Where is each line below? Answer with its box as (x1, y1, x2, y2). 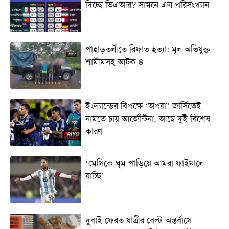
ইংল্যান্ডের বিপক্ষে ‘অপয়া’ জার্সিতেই (85, 100, 201, 112)
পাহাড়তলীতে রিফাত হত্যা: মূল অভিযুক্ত (85, 43, 210, 55)
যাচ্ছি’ (85, 170, 104, 181)
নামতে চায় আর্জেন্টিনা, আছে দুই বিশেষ (85, 113, 210, 125)
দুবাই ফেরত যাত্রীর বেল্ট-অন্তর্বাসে (85, 214, 192, 226)
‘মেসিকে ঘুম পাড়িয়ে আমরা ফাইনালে (85, 157, 204, 169)
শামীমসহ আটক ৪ (85, 56, 144, 67)
